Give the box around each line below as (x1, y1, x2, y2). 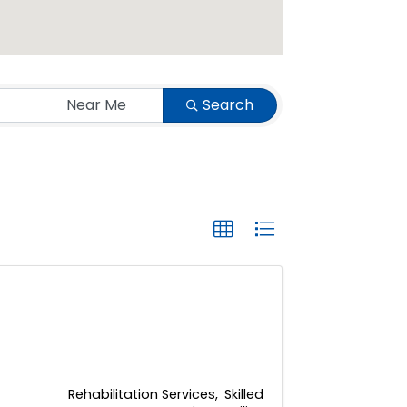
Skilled (224, 384, 263, 403)
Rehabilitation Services (68, 384, 215, 403)
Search (203, 94, 253, 115)
